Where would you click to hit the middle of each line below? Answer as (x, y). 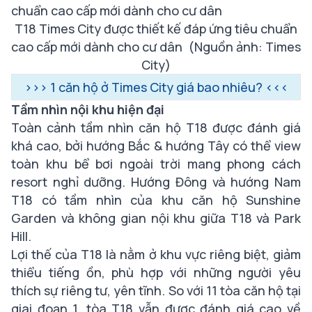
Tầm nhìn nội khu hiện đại (88, 109)
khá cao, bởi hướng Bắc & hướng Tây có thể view (156, 146)
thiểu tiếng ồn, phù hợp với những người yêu (156, 272)
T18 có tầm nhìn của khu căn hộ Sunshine (156, 200)
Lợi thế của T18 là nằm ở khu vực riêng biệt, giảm (156, 254)
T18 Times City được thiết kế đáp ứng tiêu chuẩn (156, 29)
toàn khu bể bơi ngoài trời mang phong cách (156, 164)
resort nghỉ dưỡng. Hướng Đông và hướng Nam (156, 182)
